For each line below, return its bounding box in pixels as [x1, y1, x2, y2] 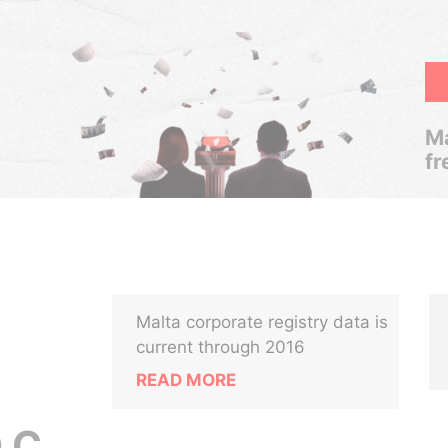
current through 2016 [136, 337, 306, 357]
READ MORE [136, 370, 237, 390]
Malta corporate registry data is [136, 312, 389, 332]
